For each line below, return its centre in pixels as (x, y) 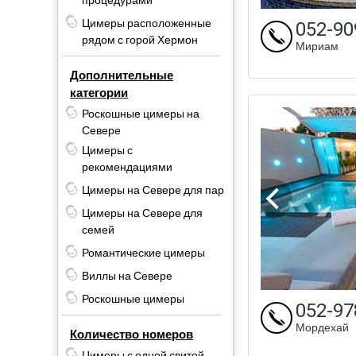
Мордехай (322, 327)
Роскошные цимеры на (141, 114)
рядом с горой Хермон (140, 40)
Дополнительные (122, 75)
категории (99, 93)
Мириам (317, 46)
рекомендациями (127, 167)
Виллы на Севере (127, 276)
